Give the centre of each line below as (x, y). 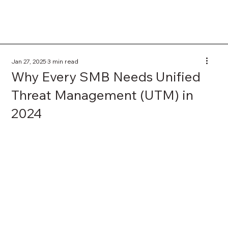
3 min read (63, 62)
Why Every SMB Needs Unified (106, 77)
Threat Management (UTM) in (103, 95)
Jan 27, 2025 (29, 62)
